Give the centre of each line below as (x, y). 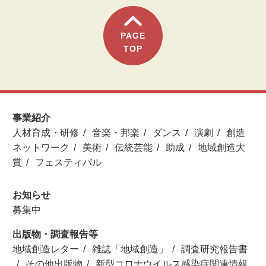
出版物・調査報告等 (55, 234)
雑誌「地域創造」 (130, 249)
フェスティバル (68, 163)
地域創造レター (46, 249)
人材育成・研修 (46, 133)
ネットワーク (41, 148)
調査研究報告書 (214, 249)
